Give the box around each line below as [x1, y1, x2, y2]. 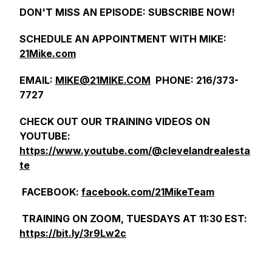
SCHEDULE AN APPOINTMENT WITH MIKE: [19, 33, 226, 45]
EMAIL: [19, 74, 55, 86]
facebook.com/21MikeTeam [81, 186, 214, 198]
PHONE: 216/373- [151, 74, 239, 86]
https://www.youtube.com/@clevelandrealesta [19, 144, 250, 157]
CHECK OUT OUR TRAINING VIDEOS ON [19, 115, 210, 127]
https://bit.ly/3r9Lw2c [19, 227, 126, 239]
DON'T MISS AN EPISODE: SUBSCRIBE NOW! [19, 6, 237, 18]
